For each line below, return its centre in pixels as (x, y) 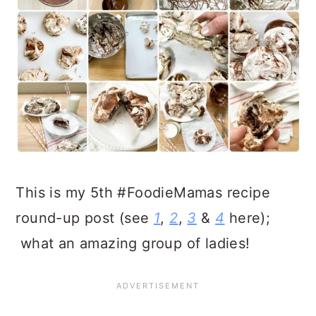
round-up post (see (85, 218)
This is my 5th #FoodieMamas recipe (143, 193)
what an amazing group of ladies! (133, 243)
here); (248, 218)
